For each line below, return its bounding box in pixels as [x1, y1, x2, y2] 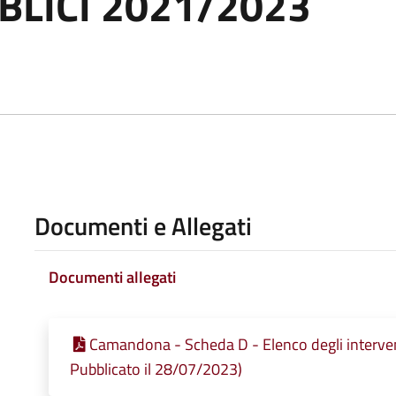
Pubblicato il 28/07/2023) [69, 356, 242, 381]
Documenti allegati [48, 264, 176, 289]
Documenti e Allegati [34, 206, 252, 245]
